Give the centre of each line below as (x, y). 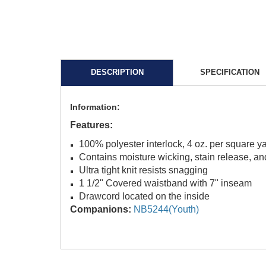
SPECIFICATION (230, 72)
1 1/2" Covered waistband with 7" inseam (165, 183)
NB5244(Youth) (166, 209)
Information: (95, 107)
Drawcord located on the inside (144, 196)
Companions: (101, 209)
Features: (91, 125)
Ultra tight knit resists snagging (143, 170)
